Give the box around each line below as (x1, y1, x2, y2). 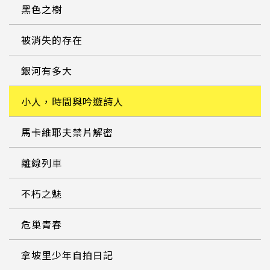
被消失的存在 (21, 32, 83, 47)
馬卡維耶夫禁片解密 (21, 124, 113, 139)
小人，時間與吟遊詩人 (21, 93, 124, 108)
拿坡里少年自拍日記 (21, 247, 113, 262)
